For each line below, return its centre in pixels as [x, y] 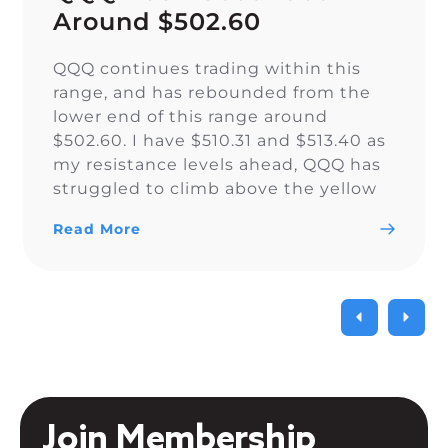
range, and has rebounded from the [212, 92]
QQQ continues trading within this [207, 68]
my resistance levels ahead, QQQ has [217, 164]
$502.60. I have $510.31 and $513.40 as [220, 140]
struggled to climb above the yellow [215, 188]
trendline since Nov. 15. [155, 212]
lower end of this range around [191, 116]
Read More [97, 228]
